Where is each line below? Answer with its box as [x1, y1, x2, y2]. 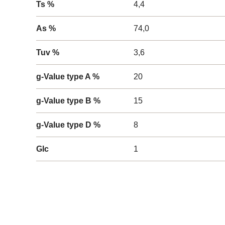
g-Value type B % [36, 96, 100, 105]
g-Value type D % [36, 121, 100, 129]
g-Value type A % [36, 72, 99, 81]
